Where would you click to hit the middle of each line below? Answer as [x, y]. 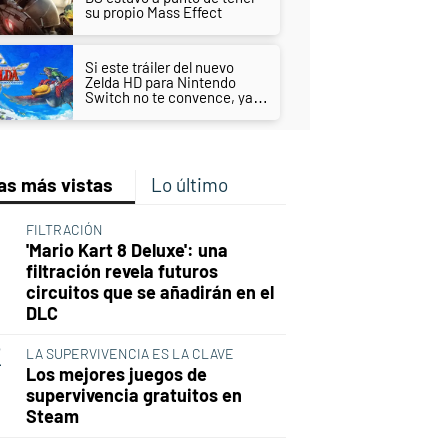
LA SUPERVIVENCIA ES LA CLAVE [129, 354]
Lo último [189, 185]
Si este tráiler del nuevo [159, 67]
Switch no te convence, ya [168, 97]
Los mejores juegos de [116, 374]
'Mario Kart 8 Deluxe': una [126, 250]
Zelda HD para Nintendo [160, 82]
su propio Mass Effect [153, 12]
